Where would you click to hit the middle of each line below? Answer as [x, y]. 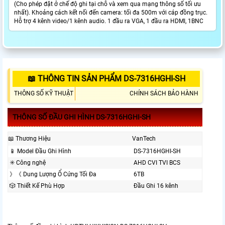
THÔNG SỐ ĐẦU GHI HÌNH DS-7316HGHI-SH [82, 117]
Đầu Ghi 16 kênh [156, 186]
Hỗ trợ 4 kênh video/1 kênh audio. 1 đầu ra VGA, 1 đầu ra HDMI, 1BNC [109, 21]
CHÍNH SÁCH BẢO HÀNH [164, 94]
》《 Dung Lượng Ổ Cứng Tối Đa [53, 175]
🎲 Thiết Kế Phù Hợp [37, 186]
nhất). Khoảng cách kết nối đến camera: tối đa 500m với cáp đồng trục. [111, 13]
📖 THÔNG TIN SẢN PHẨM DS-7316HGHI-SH [106, 79]
